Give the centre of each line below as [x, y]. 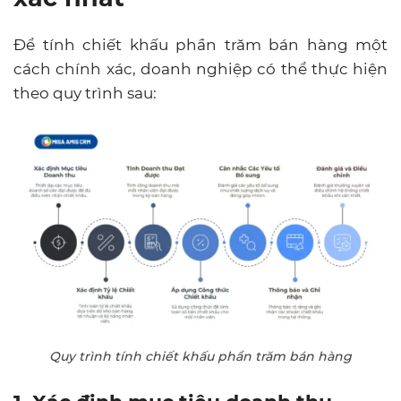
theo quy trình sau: [85, 93]
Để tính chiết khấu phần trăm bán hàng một [200, 44]
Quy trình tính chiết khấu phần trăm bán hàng [200, 356]
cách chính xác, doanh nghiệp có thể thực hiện [200, 68]
